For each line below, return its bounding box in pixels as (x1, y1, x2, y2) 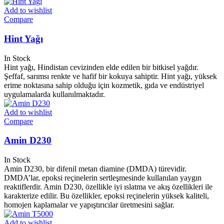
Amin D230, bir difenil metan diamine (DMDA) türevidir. (4, 164, 186, 173)
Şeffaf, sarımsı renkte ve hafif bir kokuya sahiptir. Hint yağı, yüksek (4, 71, 217, 80)
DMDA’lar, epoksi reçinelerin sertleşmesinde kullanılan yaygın (4, 173, 201, 182)
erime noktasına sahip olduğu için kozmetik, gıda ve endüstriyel (4, 80, 204, 89)
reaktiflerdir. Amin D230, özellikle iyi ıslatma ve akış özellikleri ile (4, 182, 212, 191)
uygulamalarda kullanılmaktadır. (4, 89, 105, 98)
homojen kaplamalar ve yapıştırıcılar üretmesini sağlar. (4, 200, 174, 209)
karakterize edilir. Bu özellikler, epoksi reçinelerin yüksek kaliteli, (4, 191, 209, 200)
